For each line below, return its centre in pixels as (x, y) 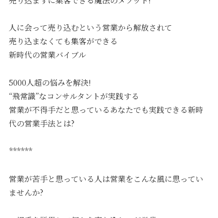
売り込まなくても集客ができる (64, 41)
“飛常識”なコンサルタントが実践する (74, 96)
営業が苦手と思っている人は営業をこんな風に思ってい (106, 179)
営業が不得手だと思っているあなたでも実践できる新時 (106, 110)
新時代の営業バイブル (48, 55)
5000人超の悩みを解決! (50, 83)
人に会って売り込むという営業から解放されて (91, 28)
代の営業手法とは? (42, 124)
